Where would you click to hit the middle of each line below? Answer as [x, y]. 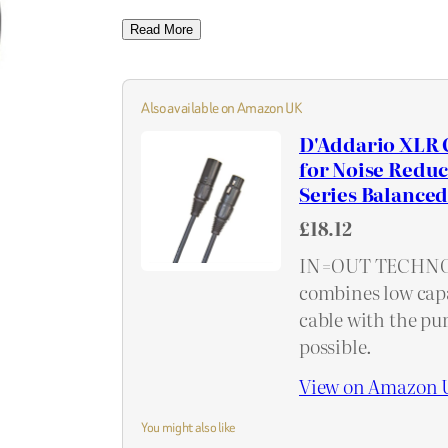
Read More [161, 30]
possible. [336, 345]
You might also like [188, 427]
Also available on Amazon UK [221, 107]
